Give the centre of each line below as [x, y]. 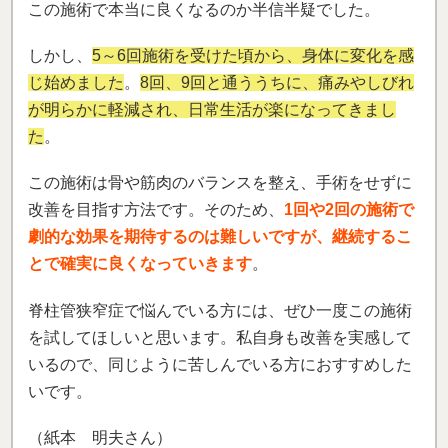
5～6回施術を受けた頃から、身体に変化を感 [253, 56]
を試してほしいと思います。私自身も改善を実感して [220, 337]
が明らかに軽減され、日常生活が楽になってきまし [212, 110]
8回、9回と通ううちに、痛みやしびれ [277, 83]
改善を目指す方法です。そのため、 [156, 210]
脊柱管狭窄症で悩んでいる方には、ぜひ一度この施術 [220, 310]
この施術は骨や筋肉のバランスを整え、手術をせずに [220, 183]
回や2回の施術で [353, 210]
